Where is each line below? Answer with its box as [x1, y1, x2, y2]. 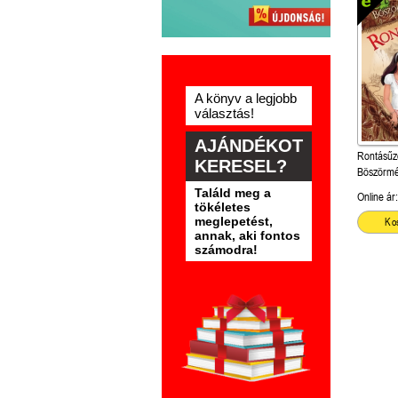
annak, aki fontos [195, 228, 300, 243]
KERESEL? [195, 156, 287, 176]
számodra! [195, 243, 258, 257]
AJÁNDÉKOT [195, 136, 303, 155]
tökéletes [195, 200, 251, 214]
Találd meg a [195, 186, 271, 200]
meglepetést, [195, 214, 273, 228]
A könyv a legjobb [195, 90, 297, 106]
